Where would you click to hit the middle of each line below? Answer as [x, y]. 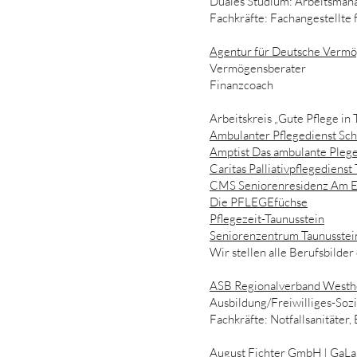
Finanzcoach [241, 85]
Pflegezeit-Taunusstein [267, 219]
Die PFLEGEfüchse [259, 202]
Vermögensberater [258, 68]
